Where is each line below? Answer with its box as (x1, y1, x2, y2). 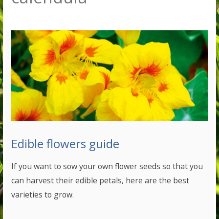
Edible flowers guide (11, 135, 120, 152)
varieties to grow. (11, 189, 74, 200)
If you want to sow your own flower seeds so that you (11, 161, 203, 172)
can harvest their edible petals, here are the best (11, 175, 190, 186)
